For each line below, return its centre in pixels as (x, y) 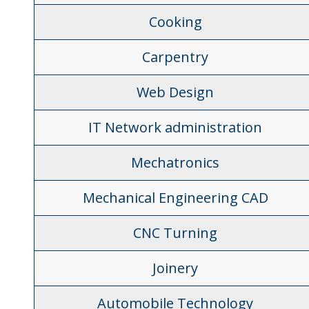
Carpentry (176, 57)
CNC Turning (176, 233)
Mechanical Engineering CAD (175, 198)
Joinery (176, 268)
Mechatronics (176, 162)
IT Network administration (176, 127)
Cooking (175, 22)
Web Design (176, 92)
